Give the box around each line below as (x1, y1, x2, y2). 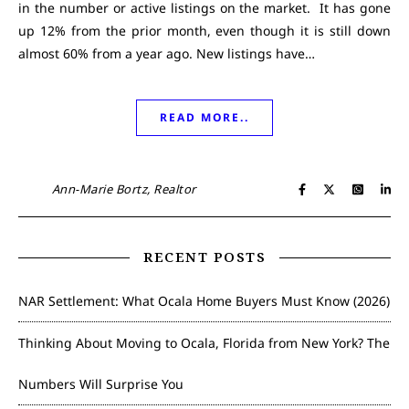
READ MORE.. (160, 110, 249, 125)
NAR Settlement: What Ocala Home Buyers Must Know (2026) (18, 292, 390, 309)
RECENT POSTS (143, 247, 266, 266)
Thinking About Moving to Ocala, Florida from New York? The (18, 334, 390, 351)
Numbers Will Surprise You (18, 375, 184, 393)
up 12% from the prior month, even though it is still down (18, 22, 391, 39)
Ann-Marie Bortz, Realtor (51, 181, 196, 197)
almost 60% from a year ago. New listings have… (18, 45, 315, 62)
